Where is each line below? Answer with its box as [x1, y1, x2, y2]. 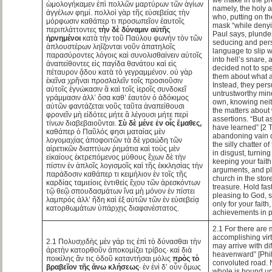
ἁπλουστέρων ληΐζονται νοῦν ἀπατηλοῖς [46, 42, 176, 51]
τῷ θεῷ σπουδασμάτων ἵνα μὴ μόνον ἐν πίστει [46, 186, 195, 195]
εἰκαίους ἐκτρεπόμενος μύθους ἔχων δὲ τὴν [46, 152, 186, 161]
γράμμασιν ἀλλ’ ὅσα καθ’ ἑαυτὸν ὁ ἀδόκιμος [46, 93, 189, 102]
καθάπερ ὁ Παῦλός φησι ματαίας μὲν [46, 127, 166, 136]
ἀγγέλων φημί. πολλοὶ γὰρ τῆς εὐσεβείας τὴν [46, 8, 190, 17]
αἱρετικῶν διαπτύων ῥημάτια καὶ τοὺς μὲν [46, 144, 180, 153]
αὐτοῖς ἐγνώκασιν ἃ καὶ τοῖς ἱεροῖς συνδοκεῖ [46, 84, 187, 93]
